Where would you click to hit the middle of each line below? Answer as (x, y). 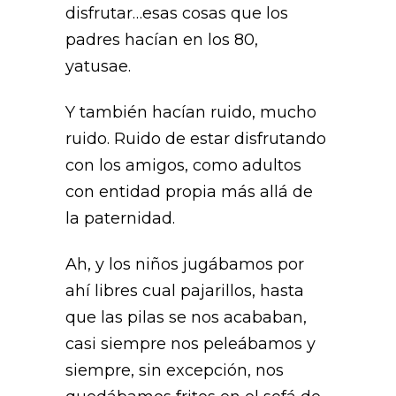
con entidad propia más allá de (189, 192)
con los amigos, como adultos (183, 165)
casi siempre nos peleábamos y (190, 344)
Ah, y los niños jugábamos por (185, 264)
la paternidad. (120, 218)
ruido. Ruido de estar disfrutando (196, 139)
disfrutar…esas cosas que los (177, 13)
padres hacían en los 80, (162, 40)
